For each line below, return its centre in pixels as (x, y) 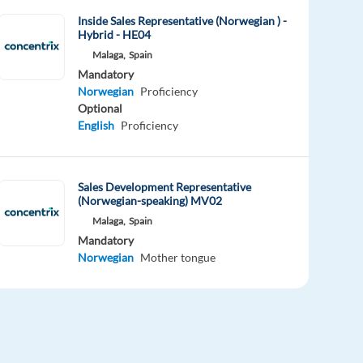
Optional (100, 108)
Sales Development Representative (165, 186)
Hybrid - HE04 (115, 34)
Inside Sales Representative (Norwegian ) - (183, 20)
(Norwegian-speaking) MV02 (150, 200)
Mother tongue (178, 257)
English (96, 125)
